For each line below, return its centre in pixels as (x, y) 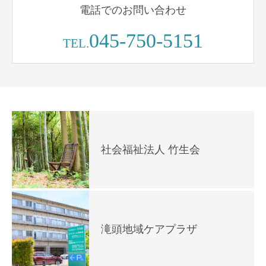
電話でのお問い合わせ (133, 10)
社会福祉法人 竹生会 (151, 149)
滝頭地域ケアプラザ (149, 229)
